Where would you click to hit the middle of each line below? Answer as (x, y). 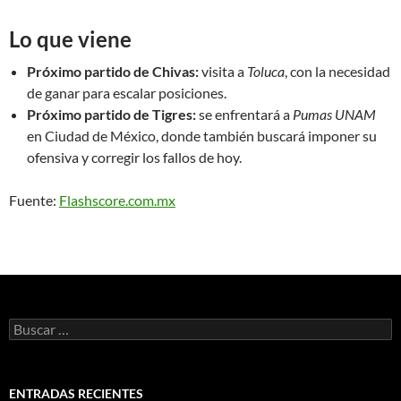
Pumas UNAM (334, 114)
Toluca (266, 71)
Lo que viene (70, 38)
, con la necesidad (337, 71)
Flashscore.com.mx (117, 200)
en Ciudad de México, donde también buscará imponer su (202, 135)
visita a (223, 71)
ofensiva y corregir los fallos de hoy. (134, 157)
